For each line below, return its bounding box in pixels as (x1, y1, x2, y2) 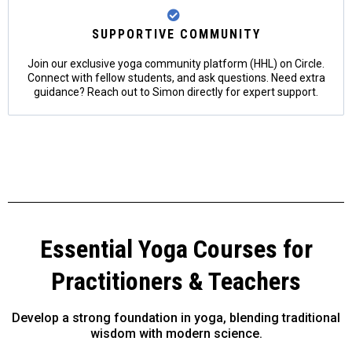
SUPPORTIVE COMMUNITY (91, 27, 261, 42)
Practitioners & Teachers (51, 266, 301, 296)
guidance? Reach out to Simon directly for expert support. (34, 86, 318, 98)
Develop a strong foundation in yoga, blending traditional (12, 310, 340, 325)
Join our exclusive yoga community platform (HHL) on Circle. (27, 57, 324, 70)
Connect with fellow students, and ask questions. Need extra (27, 71, 325, 84)
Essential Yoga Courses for (39, 234, 313, 264)
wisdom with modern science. (90, 326, 262, 341)
